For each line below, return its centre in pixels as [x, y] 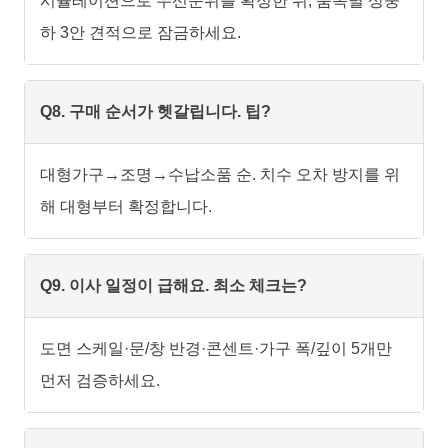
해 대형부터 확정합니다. [126, 207]
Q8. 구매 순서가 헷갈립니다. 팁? [155, 112]
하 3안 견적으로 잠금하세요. [140, 33]
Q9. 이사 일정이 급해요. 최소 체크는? [173, 286]
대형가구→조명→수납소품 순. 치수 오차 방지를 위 [220, 175]
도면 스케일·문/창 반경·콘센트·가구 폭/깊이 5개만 [216, 349]
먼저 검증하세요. [100, 381]
